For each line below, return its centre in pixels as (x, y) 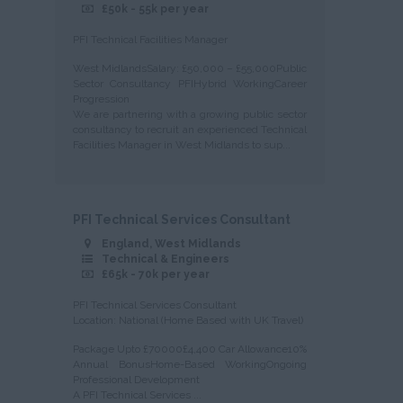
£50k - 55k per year (155, 9)
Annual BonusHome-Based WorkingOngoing (190, 364)
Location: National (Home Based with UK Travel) (188, 320)
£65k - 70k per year (156, 274)
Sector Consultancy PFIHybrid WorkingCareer (190, 84)
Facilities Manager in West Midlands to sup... (182, 145)
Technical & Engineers (166, 259)
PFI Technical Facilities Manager (150, 40)
